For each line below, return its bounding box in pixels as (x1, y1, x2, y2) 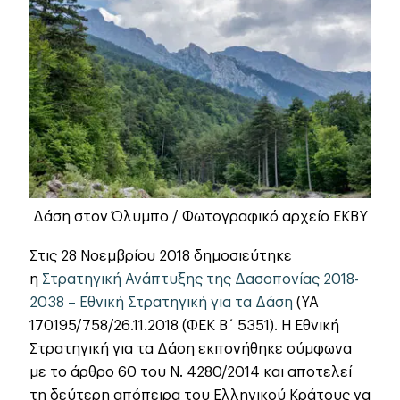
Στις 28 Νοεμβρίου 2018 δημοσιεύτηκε (29, 249, 292, 264)
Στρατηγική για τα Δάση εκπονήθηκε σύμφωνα (29, 342, 352, 357)
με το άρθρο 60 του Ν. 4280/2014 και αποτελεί (29, 365, 352, 380)
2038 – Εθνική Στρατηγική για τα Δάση (29, 296, 293, 311)
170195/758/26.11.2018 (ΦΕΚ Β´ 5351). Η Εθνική (29, 319, 339, 334)
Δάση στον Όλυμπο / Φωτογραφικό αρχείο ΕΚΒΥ (32, 210, 368, 225)
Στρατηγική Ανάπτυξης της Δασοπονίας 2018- (42, 272, 359, 287)
